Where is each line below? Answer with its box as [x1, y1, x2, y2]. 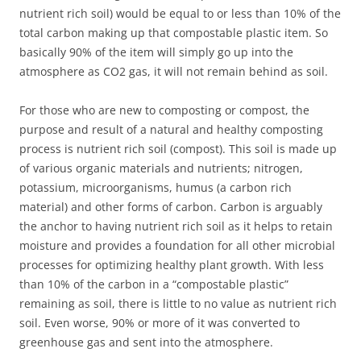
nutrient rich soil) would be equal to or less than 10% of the [19, 5, 341, 21]
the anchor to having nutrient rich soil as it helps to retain [19, 218, 333, 234]
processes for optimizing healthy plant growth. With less [19, 256, 324, 272]
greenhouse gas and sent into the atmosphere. [19, 334, 273, 350]
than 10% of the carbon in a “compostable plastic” [19, 276, 288, 292]
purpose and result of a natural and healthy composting [19, 121, 323, 137]
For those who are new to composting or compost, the [19, 102, 309, 118]
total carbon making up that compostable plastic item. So [19, 24, 328, 40]
